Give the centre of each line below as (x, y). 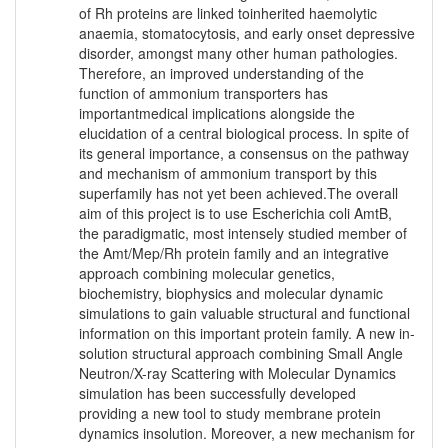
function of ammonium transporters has (203, 93)
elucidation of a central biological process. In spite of (244, 133)
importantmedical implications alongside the (217, 113)
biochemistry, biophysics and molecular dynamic (231, 293)
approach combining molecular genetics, (207, 273)
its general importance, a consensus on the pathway (244, 153)
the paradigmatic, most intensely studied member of (243, 233)
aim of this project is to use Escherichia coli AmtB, (235, 213)
